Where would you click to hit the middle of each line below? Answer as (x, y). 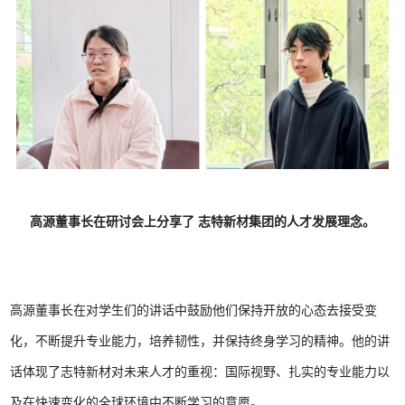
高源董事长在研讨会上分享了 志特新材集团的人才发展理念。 (202, 222)
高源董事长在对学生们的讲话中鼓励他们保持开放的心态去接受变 (194, 311)
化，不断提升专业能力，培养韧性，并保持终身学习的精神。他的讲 (200, 341)
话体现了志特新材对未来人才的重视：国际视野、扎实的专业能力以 (200, 372)
